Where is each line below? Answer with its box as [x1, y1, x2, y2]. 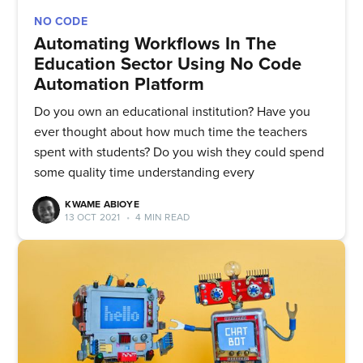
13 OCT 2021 [65, 211, 121, 223]
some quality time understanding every [34, 164, 255, 181]
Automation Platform [34, 74, 205, 95]
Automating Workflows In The [34, 33, 277, 54]
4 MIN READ [133, 211, 190, 223]
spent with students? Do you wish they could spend [34, 143, 325, 160]
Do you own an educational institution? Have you [34, 103, 311, 120]
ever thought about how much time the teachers [34, 123, 308, 140]
